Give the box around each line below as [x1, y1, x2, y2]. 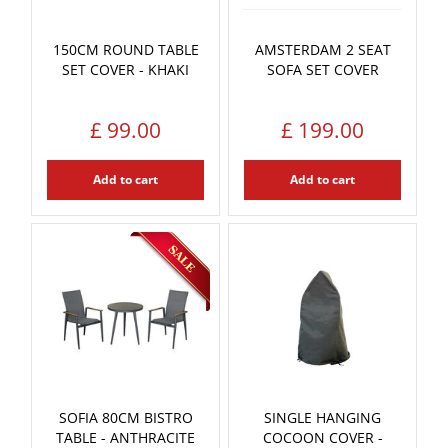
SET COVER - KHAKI [62, 59, 189, 79]
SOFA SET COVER [266, 59, 379, 79]
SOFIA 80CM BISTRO [58, 407, 193, 427]
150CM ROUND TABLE [52, 39, 199, 59]
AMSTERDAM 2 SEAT [254, 39, 391, 59]
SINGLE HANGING [264, 407, 381, 427]
